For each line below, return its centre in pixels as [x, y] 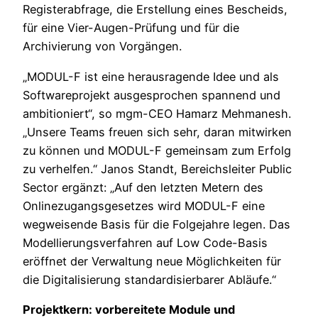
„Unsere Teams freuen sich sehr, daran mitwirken [157, 132]
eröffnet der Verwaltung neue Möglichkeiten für [152, 261]
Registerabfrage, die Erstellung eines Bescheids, [155, 10]
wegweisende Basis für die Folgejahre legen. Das [157, 224]
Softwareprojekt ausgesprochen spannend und [152, 95]
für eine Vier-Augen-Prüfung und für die [131, 28]
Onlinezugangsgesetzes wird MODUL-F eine [144, 205]
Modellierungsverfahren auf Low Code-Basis [145, 242]
